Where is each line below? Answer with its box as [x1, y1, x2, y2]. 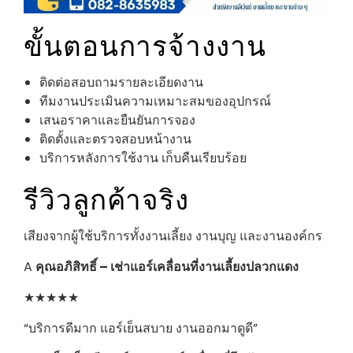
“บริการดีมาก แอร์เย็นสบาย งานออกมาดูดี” [24, 319, 258, 338]
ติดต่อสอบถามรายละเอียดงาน [39, 73, 203, 92]
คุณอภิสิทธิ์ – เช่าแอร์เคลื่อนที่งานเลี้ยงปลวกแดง [35, 258, 299, 277]
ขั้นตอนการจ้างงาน [24, 23, 266, 65]
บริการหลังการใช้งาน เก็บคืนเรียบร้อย [39, 149, 247, 168]
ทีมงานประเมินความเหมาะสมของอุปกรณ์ [39, 92, 271, 111]
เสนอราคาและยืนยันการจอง [39, 111, 195, 130]
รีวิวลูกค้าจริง [24, 176, 189, 218]
